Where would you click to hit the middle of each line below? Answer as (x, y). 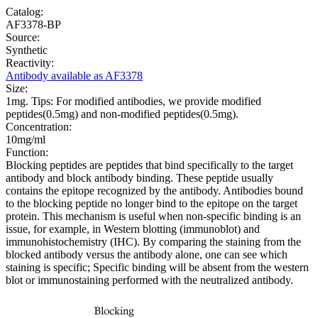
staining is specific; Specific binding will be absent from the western (157, 268)
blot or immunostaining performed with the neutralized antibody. (149, 280)
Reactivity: (30, 63)
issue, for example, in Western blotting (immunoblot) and (133, 229)
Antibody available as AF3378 (74, 76)
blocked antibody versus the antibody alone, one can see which (147, 255)
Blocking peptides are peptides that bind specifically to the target (149, 165)
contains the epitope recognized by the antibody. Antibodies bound (154, 191)
